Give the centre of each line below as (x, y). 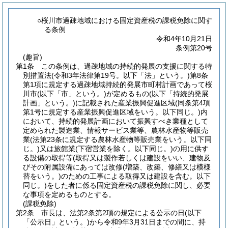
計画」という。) (49, 103)
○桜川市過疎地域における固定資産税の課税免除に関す (125, 20)
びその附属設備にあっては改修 (73, 167)
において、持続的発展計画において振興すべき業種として (116, 121)
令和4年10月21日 (184, 39)
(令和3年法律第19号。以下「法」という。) (121, 75)
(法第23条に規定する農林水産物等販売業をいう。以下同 (121, 139)
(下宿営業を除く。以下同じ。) (124, 149)
